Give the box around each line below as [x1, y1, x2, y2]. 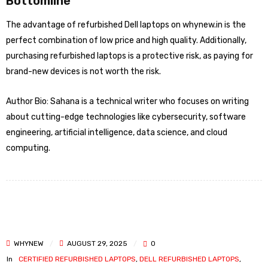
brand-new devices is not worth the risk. [6, 66, 161, 77]
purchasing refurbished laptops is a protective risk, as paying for [6, 51, 253, 61]
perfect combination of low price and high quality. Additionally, [6, 35, 246, 45]
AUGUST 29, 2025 [65, 239, 127, 248]
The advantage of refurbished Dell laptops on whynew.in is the [6, 20, 246, 30]
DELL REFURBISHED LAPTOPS [139, 255, 239, 263]
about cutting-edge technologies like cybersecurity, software [6, 112, 246, 122]
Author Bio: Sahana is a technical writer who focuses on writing [6, 96, 249, 106]
